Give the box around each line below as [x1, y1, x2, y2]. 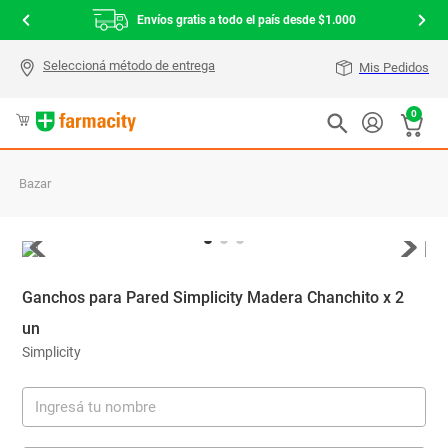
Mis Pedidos [359, 60, 429, 75]
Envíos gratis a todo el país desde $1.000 [137, 13, 356, 27]
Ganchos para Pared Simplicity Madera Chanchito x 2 [22, 288, 405, 307]
